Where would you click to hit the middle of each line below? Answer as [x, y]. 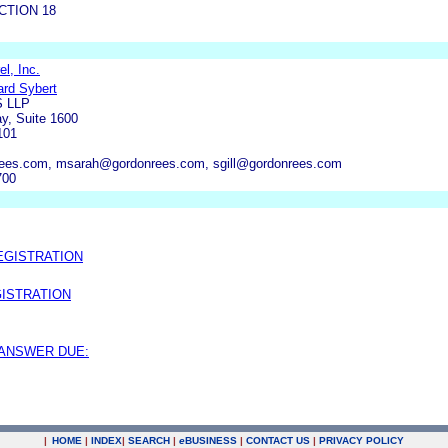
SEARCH [149, 440]
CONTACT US [278, 440]
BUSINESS [211, 440]
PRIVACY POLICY [361, 440]
